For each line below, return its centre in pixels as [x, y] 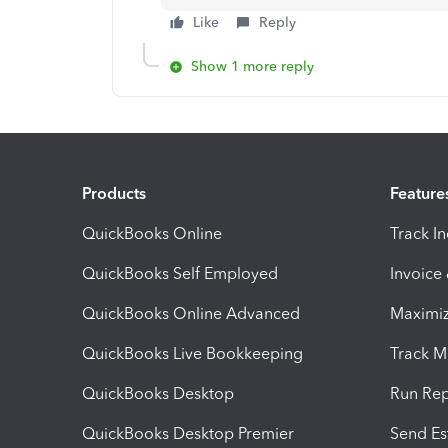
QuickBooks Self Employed [180, 273]
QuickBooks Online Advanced [191, 313]
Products [114, 193]
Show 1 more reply [252, 66]
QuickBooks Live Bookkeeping [192, 353]
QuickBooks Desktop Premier [188, 433]
